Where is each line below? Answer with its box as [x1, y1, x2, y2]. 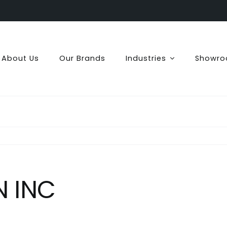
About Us [1, 53, 39, 63]
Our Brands [59, 53, 105, 63]
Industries [125, 53, 166, 63]
